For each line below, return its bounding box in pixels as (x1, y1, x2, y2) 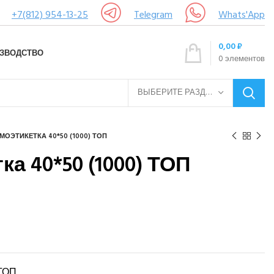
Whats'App (218, 7, 265, 23)
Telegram (134, 7, 172, 23)
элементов (225, 53, 265, 65)
